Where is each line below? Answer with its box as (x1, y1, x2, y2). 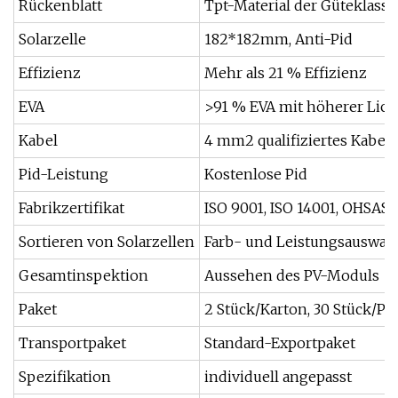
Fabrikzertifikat (19, 199, 124, 217)
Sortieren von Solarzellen (19, 233, 195, 251)
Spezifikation (19, 368, 111, 386)
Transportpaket (19, 334, 126, 352)
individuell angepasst (204, 368, 352, 386)
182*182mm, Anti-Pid (204, 30, 353, 48)
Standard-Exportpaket (204, 334, 355, 352)
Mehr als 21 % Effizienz (204, 64, 367, 82)
